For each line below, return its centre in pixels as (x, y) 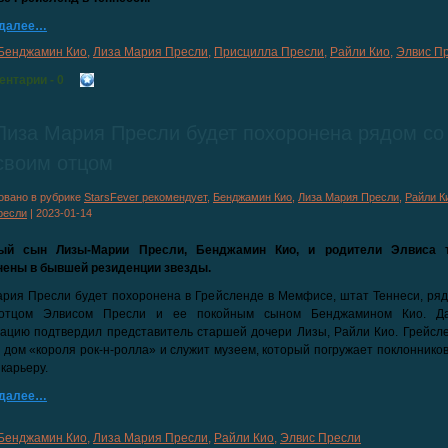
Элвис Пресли (320, 438)
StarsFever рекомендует (145, 197)
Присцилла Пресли (269, 52)
